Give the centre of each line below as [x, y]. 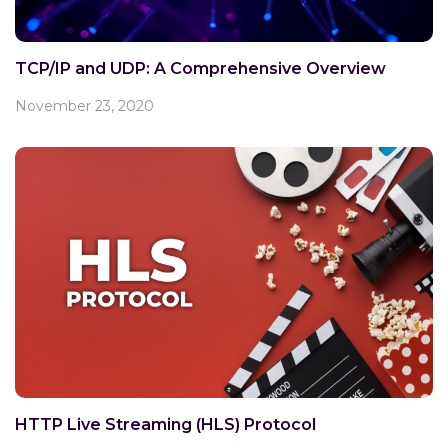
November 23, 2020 [84, 106]
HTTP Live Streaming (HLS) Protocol [165, 424]
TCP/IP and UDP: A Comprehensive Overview [200, 68]
